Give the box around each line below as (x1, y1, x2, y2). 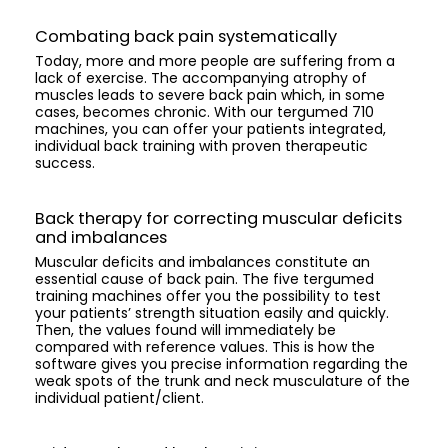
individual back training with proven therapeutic (35, 136, 368, 157)
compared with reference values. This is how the (35, 337, 375, 358)
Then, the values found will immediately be (35, 320, 336, 341)
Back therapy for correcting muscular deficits (35, 207, 402, 231)
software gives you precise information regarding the (35, 354, 408, 375)
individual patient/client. (35, 388, 204, 409)
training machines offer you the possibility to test (35, 286, 381, 307)
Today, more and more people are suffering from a (35, 51, 395, 72)
